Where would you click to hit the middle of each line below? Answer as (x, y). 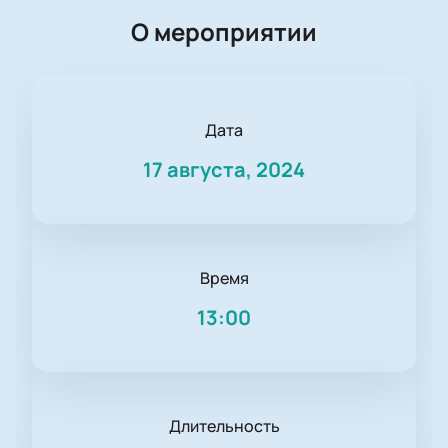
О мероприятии (224, 32)
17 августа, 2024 (224, 170)
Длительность (224, 426)
